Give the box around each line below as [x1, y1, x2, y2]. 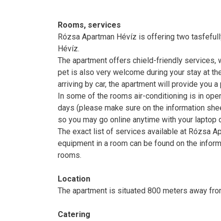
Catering [58, 209, 90, 219]
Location [58, 174, 90, 184]
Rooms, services [58, 20, 121, 30]
